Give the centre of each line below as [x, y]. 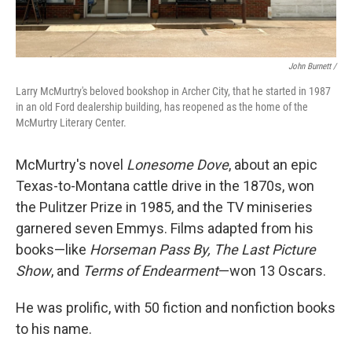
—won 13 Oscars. [272, 271]
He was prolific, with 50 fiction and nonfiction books [176, 308]
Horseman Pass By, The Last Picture [203, 249]
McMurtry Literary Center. [71, 123]
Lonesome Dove [178, 165]
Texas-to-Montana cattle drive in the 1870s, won [165, 186]
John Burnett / [312, 66]
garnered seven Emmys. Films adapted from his [165, 228]
